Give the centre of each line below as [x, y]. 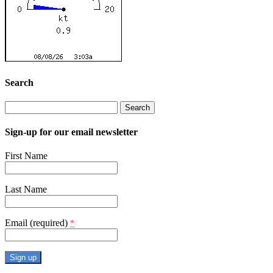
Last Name [26, 190]
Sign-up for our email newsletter [71, 132]
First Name [26, 156]
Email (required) [37, 223]
